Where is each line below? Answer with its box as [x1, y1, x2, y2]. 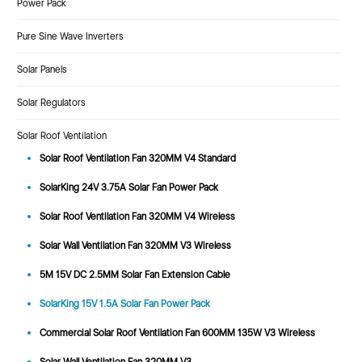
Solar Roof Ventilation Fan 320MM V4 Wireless [39, 210, 235, 222]
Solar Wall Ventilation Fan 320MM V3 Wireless [39, 239, 231, 251]
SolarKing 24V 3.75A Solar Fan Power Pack [39, 181, 218, 193]
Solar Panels [16, 63, 67, 75]
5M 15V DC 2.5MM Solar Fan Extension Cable [39, 268, 230, 280]
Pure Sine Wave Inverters [16, 30, 124, 42]
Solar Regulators [16, 96, 86, 108]
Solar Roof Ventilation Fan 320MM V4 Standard [39, 152, 236, 164]
